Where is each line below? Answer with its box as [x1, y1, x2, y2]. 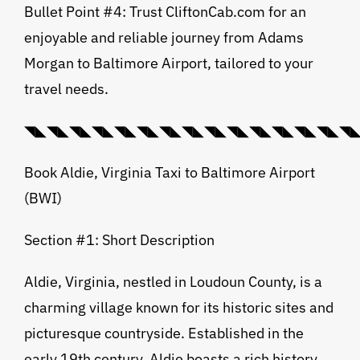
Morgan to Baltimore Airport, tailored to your [23, 54, 313, 73]
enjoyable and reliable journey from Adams [23, 28, 304, 47]
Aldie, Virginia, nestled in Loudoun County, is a [23, 272, 322, 292]
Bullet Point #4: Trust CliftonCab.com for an [23, 2, 306, 22]
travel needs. [23, 80, 108, 99]
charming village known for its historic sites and [23, 298, 333, 317]
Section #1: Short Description [23, 231, 215, 250]
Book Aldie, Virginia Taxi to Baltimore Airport [23, 163, 315, 182]
